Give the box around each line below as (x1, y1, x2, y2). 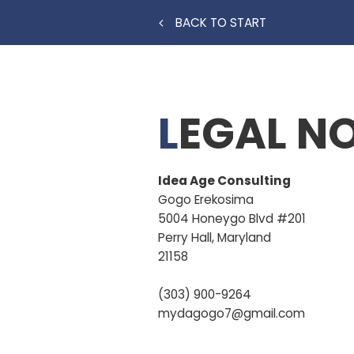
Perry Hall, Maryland (158, 229, 271, 246)
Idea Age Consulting (158, 172, 291, 189)
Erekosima (194, 191, 254, 208)
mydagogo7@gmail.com (158, 305, 305, 322)
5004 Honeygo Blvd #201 (158, 210, 306, 227)
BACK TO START (175, 14, 266, 31)
